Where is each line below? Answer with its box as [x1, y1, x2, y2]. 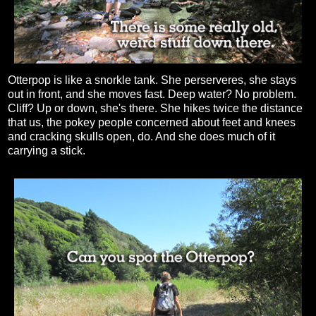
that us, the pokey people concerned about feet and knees [8, 116, 296, 129]
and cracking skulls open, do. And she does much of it [8, 130, 275, 143]
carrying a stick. [8, 145, 85, 157]
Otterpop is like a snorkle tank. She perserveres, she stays [8, 74, 296, 87]
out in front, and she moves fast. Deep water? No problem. [8, 88, 296, 101]
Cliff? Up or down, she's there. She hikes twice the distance [8, 102, 303, 115]
